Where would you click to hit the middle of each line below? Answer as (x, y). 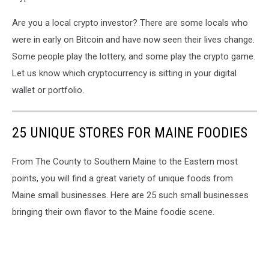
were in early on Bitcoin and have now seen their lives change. (133, 39)
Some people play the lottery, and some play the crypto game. (134, 56)
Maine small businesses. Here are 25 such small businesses (130, 195)
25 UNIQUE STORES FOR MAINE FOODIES (130, 132)
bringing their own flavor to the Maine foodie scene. (113, 212)
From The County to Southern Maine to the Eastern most (125, 161)
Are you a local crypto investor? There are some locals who (130, 23)
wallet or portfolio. (48, 90)
